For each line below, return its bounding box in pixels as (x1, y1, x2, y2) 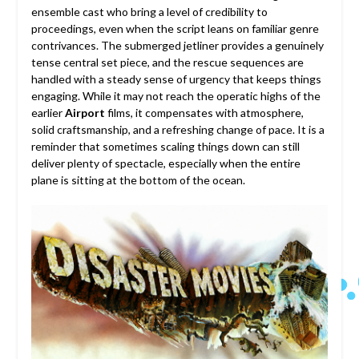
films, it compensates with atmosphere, (104, 105, 304, 119)
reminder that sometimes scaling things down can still (30, 139, 300, 153)
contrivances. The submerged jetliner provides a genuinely (30, 38, 324, 52)
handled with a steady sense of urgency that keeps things (30, 71, 321, 86)
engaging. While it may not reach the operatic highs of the (30, 88, 321, 103)
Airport (64, 105, 105, 119)
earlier (30, 105, 65, 119)
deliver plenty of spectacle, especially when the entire (30, 155, 301, 170)
